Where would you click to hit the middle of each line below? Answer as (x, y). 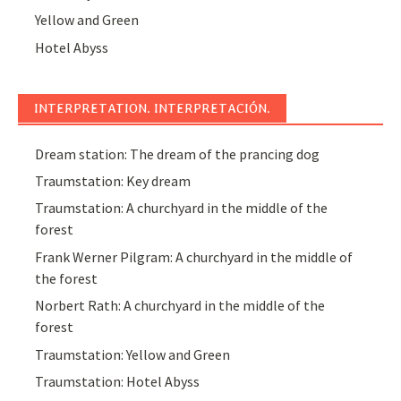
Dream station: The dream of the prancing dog (178, 154)
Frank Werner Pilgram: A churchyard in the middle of (194, 256)
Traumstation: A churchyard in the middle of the (182, 208)
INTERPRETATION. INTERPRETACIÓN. (152, 108)
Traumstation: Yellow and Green (133, 354)
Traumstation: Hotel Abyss (118, 382)
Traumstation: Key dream (113, 181)
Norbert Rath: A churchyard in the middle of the (180, 306)
